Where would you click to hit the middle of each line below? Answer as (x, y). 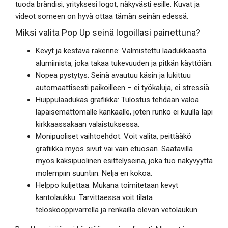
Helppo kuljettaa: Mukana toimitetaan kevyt (107, 185)
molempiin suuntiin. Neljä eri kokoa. (95, 173)
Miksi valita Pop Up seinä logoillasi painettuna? (108, 32)
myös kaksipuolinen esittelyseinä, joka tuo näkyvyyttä (124, 161)
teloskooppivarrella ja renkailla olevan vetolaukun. (118, 210)
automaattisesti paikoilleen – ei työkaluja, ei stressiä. (123, 88)
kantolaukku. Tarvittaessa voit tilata (94, 197)
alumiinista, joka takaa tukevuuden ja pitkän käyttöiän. (124, 63)
